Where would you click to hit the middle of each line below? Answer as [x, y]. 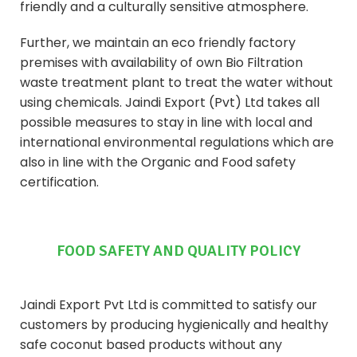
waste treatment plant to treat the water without [177, 82]
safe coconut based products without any [151, 344]
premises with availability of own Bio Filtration [161, 62]
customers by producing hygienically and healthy [174, 324]
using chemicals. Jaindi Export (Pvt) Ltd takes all [170, 102]
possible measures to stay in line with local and [166, 122]
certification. [59, 182]
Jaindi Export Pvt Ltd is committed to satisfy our [169, 304]
